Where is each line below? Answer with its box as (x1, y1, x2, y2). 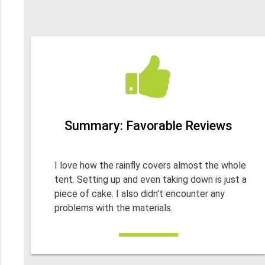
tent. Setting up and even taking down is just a (54, 174, 247, 186)
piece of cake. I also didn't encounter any (54, 188, 225, 200)
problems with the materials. (54, 202, 173, 214)
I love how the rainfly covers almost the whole (54, 160, 247, 172)
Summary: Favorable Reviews (64, 118, 232, 134)
